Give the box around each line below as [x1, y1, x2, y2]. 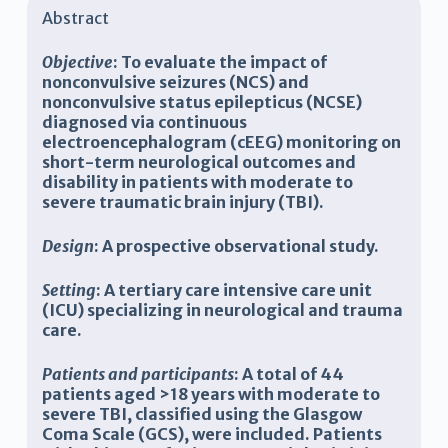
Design [41, 236, 94, 257]
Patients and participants [41, 364, 234, 385]
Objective [41, 52, 113, 73]
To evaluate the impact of [120, 52, 327, 73]
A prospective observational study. [101, 236, 379, 257]
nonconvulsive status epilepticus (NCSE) [41, 92, 362, 113]
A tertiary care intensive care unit [103, 280, 372, 301]
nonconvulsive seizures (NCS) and [41, 72, 309, 93]
